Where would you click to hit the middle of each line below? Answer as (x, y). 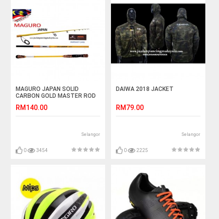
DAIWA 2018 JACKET (145, 89)
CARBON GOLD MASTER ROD (56, 96)
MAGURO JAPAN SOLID (47, 89)
